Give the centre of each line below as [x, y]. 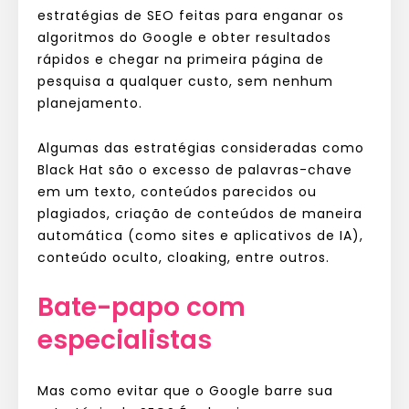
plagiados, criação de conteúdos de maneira [200, 213]
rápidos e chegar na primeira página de [181, 59]
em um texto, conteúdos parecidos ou [177, 191]
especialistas [125, 340]
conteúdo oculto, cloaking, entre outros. [184, 257]
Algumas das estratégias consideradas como [201, 147]
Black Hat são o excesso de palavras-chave [195, 169]
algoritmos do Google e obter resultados [184, 37]
